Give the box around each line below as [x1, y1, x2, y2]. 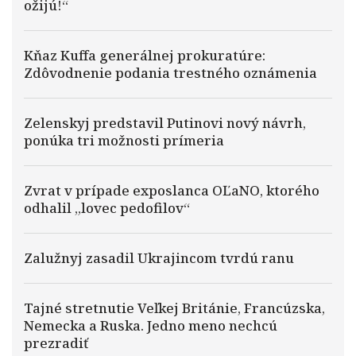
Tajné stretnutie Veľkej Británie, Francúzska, [24, 299, 325, 317]
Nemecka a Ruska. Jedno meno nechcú [24, 316, 277, 335]
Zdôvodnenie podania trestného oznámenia [24, 64, 317, 82]
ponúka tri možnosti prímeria [24, 131, 224, 149]
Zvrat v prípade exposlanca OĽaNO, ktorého [24, 181, 319, 199]
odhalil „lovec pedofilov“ [24, 199, 190, 217]
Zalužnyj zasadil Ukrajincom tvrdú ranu [24, 249, 294, 267]
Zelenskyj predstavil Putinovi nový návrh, [24, 114, 306, 132]
